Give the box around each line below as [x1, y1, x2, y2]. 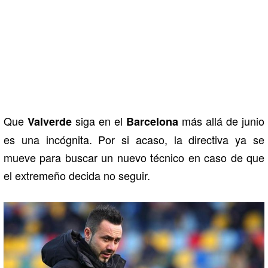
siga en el [72, 113, 126, 129]
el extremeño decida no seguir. [4, 167, 150, 184]
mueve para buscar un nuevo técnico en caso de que [4, 150, 264, 166]
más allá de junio [178, 113, 264, 129]
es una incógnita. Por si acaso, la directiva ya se [4, 132, 264, 148]
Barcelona [126, 114, 178, 130]
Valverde [28, 114, 72, 130]
